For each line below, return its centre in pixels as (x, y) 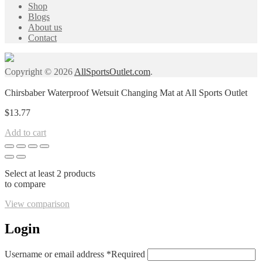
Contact (42, 38)
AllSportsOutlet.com (112, 72)
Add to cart (25, 133)
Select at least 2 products (50, 174)
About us (45, 27)
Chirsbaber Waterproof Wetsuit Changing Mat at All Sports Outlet (126, 93)
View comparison (37, 204)
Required (128, 254)
